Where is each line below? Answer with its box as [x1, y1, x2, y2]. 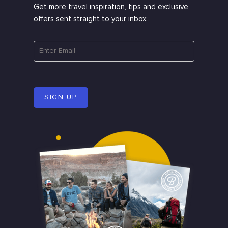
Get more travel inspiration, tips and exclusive [34, 3, 188, 11]
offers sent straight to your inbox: [34, 15, 148, 23]
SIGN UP [44, 94, 77, 101]
